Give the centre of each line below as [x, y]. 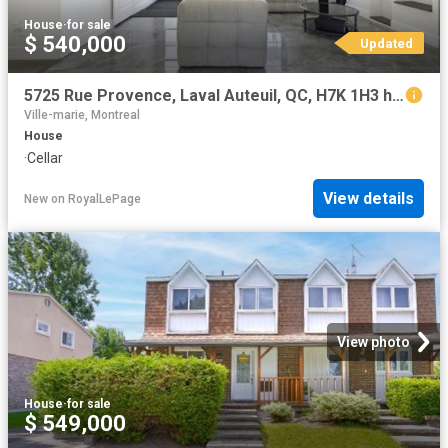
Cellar [45, 157]
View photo [373, 342]
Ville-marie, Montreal [82, 114]
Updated [386, 42]
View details [368, 199]
